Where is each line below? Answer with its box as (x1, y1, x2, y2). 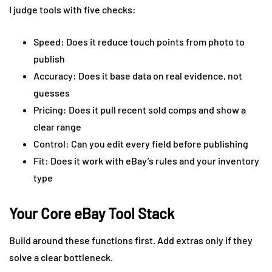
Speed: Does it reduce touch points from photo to (33, 35, 245, 47)
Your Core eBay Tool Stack (9, 204, 174, 222)
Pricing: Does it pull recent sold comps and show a (33, 103, 246, 115)
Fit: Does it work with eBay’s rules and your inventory (33, 154, 259, 166)
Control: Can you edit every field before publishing (33, 137, 248, 149)
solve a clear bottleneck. (9, 251, 113, 263)
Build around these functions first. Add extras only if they (9, 234, 253, 246)
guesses (33, 86, 70, 98)
